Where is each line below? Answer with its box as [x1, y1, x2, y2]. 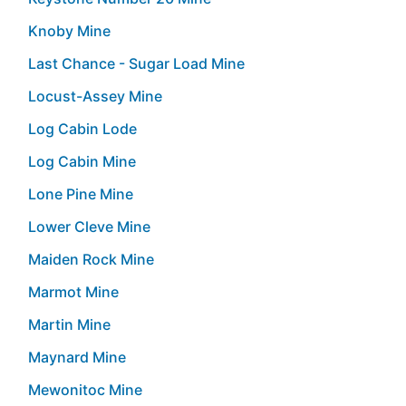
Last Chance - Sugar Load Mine [28, 53, 245, 72]
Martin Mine [28, 314, 111, 333]
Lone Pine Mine [28, 184, 133, 203]
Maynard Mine [28, 347, 126, 366]
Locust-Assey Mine [28, 86, 162, 105]
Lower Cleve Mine [28, 217, 150, 236]
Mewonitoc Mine [28, 380, 142, 399]
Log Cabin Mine [28, 151, 136, 170]
